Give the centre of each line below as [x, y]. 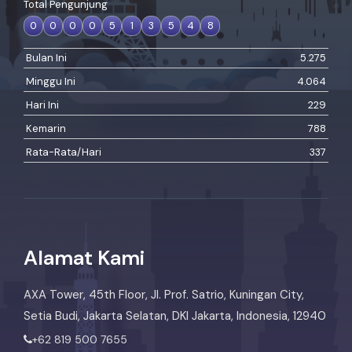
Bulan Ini [46, 57]
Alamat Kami [84, 257]
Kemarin [46, 128]
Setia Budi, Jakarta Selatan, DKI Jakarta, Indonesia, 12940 [175, 315]
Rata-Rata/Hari [64, 152]
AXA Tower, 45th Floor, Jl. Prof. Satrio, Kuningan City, [164, 294]
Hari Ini [42, 104]
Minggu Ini [51, 81]
